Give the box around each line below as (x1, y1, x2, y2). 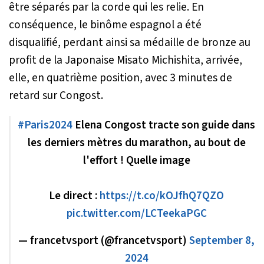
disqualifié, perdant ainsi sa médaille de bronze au (9, 34, 250, 51)
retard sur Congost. (9, 87, 103, 104)
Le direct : (49, 187, 100, 204)
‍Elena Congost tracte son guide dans (72, 117, 255, 134)
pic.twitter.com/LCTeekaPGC (66, 205, 207, 222)
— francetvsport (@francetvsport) (18, 232, 189, 249)
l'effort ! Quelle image (82, 152, 190, 169)
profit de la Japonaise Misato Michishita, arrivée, (9, 52, 242, 69)
